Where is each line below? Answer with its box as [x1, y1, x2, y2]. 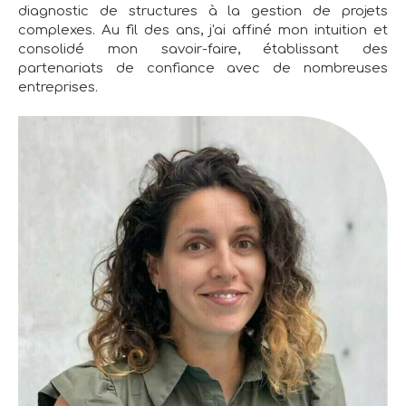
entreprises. [18, 80, 98, 96]
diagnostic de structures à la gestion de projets [18, 4, 388, 20]
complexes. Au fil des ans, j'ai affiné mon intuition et [18, 23, 388, 39]
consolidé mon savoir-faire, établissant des [18, 42, 388, 58]
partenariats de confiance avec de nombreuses [18, 61, 388, 77]
